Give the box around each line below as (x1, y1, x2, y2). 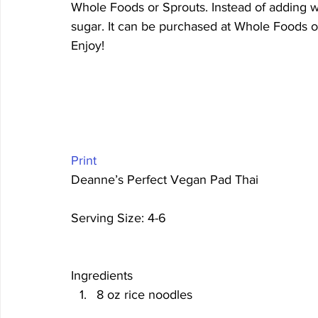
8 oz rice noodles (97, 287, 192, 302)
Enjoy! (71, 38, 104, 53)
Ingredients (71, 268, 133, 283)
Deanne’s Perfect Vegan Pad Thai (71, 172, 262, 187)
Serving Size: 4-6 (71, 211, 170, 225)
